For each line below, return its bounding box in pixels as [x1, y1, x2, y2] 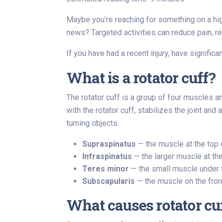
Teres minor [82, 164, 129, 173]
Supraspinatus [82, 139, 136, 149]
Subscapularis [82, 176, 135, 186]
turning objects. [66, 118, 121, 128]
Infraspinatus [82, 152, 132, 161]
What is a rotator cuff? [66, 68, 216, 87]
